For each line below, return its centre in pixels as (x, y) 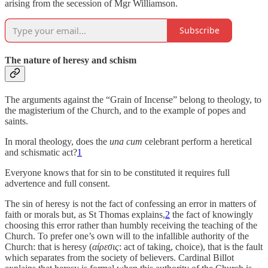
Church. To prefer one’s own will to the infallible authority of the (127, 236)
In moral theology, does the (57, 142)
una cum (126, 142)
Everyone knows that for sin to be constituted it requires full (117, 173)
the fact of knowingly (211, 215)
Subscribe (200, 31)
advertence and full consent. (57, 184)
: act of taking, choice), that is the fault (191, 247)
